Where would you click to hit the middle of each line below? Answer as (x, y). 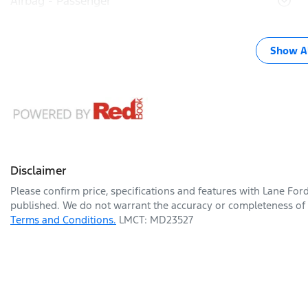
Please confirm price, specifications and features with (136, 191)
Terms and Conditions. (63, 220)
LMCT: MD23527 (156, 220)
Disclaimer (38, 171)
